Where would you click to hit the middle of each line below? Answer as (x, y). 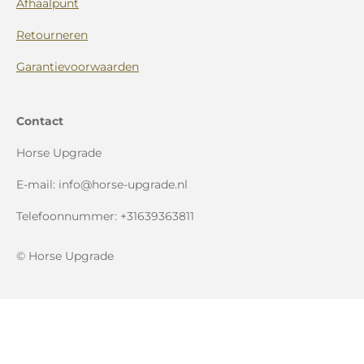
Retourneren (52, 35)
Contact (40, 121)
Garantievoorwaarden (78, 67)
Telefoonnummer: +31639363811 (105, 216)
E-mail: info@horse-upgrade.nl (104, 184)
